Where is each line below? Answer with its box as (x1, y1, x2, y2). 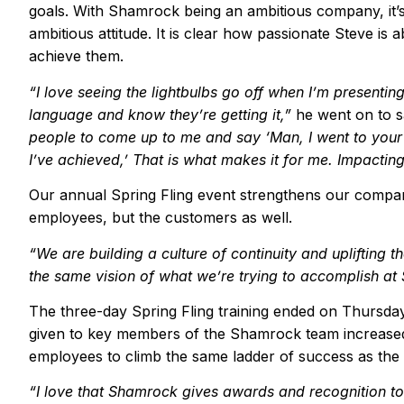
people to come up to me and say (29, 127, 265, 146)
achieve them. (29, 47, 124, 66)
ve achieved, (37, 150, 124, 169)
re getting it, (203, 105, 284, 124)
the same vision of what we (29, 266, 216, 285)
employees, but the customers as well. (29, 208, 292, 227)
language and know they (29, 105, 198, 124)
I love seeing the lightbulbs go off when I (36, 82, 312, 101)
